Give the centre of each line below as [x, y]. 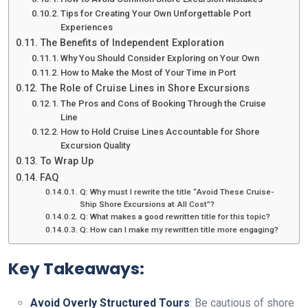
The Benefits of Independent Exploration [132, 43]
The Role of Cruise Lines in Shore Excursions [144, 89]
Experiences [87, 27]
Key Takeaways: [76, 269]
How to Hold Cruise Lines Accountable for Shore [161, 132]
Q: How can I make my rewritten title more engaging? [179, 230]
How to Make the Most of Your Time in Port [148, 73]
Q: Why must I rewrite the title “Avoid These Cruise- [177, 192]
